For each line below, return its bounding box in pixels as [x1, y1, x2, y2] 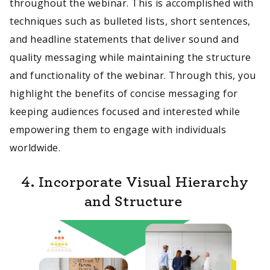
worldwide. [10, 140, 63, 154]
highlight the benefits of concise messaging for [10, 86, 238, 100]
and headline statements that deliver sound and [10, 32, 239, 46]
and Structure [84, 191, 182, 210]
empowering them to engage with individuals [10, 122, 226, 136]
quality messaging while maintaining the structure [10, 50, 251, 64]
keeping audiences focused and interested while [10, 104, 240, 118]
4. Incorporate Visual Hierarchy [21, 172, 249, 191]
